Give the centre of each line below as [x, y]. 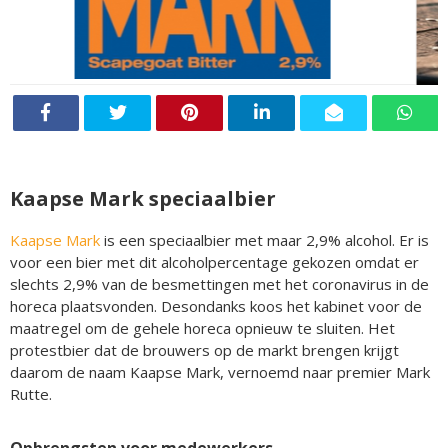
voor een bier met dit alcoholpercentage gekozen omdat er [214, 261]
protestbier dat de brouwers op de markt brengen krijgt [204, 349]
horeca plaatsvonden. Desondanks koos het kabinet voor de [216, 305]
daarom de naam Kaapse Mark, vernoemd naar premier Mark [220, 371]
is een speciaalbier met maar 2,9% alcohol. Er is [264, 239]
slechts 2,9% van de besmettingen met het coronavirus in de [219, 283]
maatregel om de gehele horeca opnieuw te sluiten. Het [202, 327]
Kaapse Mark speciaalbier [143, 198]
